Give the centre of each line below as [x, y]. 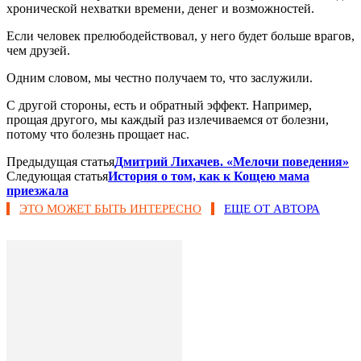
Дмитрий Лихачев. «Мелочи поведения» [232, 161]
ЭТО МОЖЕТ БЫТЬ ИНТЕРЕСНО [110, 208]
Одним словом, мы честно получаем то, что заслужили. [160, 77]
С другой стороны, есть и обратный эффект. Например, [159, 105]
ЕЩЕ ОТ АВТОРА [272, 208]
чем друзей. [38, 50]
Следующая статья [57, 176]
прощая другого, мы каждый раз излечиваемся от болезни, [168, 119]
